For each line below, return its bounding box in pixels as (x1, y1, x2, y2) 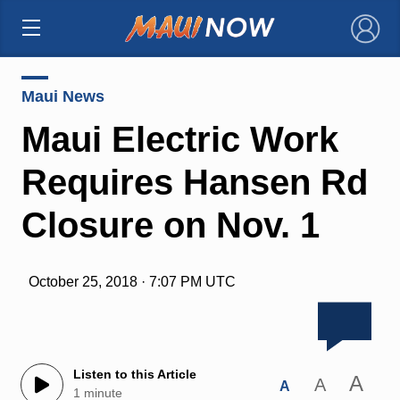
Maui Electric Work (21, 119, 338, 159)
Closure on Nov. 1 (21, 204, 320, 245)
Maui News (21, 87, 104, 105)
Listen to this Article (72, 367, 196, 382)
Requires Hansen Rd (21, 162, 368, 202)
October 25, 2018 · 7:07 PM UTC (28, 273, 236, 289)
